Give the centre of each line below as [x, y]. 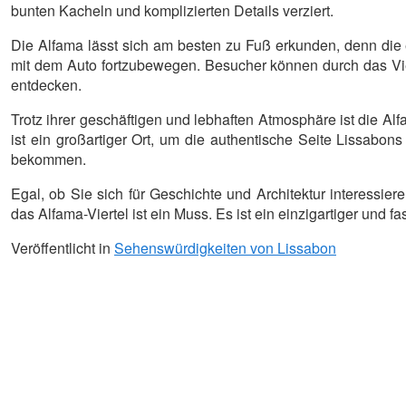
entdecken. [46, 84]
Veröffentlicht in [63, 247]
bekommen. [48, 159]
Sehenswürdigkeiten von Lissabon [225, 247]
